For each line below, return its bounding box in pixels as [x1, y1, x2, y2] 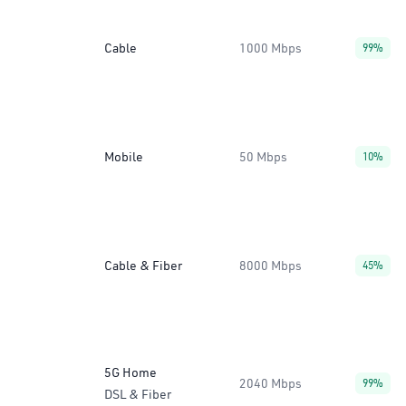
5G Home [104, 364, 157, 381]
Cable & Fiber [104, 257, 182, 274]
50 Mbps [239, 149, 287, 165]
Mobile [104, 149, 143, 165]
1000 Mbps [239, 40, 302, 56]
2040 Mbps [239, 375, 302, 391]
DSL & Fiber [104, 386, 171, 402]
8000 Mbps [239, 257, 302, 274]
